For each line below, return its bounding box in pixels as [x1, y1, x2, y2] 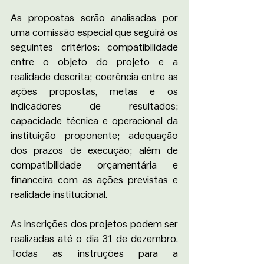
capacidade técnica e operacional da [11, 116, 178, 126]
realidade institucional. [11, 190, 107, 200]
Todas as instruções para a [11, 249, 178, 259]
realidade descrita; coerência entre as [11, 72, 178, 82]
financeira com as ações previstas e [11, 175, 178, 185]
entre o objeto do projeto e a [11, 57, 178, 67]
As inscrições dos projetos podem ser [11, 219, 178, 229]
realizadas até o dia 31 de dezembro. [11, 234, 178, 244]
